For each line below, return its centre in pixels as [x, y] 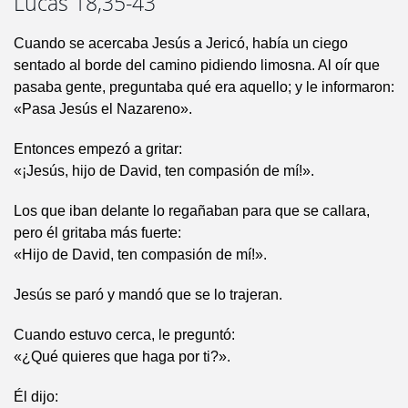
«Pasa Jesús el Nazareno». [103, 109]
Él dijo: [36, 397]
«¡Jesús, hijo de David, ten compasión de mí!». [164, 171]
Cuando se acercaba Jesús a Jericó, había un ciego [181, 44]
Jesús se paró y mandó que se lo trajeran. [148, 295]
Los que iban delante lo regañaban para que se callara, [192, 211]
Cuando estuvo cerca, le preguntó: [124, 335]
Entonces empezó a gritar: [98, 149]
